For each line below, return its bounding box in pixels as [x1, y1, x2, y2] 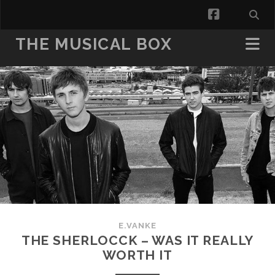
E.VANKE [118, 221, 157, 230]
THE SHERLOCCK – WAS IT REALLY [21, 233, 254, 248]
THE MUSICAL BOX [15, 35, 172, 53]
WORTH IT [103, 247, 172, 263]
